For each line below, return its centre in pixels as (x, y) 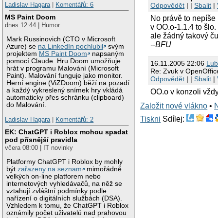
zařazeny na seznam (50, 169)
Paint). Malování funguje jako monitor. (65, 76)
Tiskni (151, 119)
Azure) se (22, 47)
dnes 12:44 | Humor (33, 25)
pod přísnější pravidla (41, 140)
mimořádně (103, 169)
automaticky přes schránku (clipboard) (65, 98)
